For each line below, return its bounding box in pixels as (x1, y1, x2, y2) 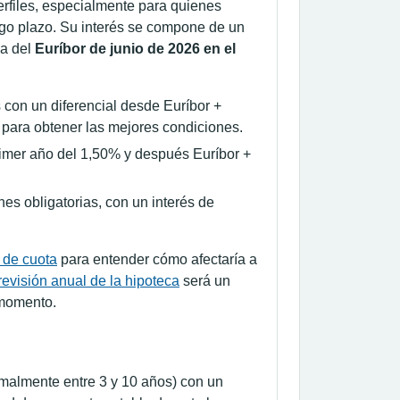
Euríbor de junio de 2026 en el (35, 40, 236, 56)
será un (179, 272, 230, 288)
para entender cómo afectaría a (57, 251, 257, 267)
